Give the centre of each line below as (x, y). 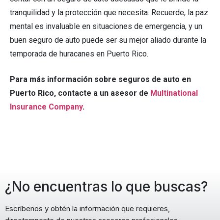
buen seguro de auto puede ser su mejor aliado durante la (108, 40)
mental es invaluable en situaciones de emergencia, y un (106, 27)
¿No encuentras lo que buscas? (106, 187)
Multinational (174, 93)
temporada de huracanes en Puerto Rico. (79, 54)
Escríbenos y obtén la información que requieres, (87, 209)
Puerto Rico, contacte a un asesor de (79, 93)
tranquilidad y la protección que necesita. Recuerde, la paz (109, 13)
